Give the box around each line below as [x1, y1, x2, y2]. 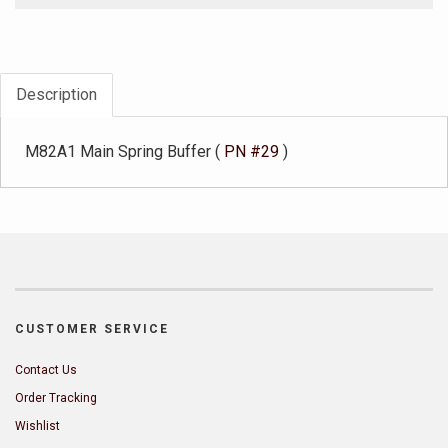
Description [16, 84, 97, 104]
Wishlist [15, 418, 60, 433]
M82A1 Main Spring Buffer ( [25, 141, 220, 161]
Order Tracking [15, 390, 97, 405]
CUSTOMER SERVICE [15, 321, 169, 336]
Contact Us [15, 362, 77, 377]
